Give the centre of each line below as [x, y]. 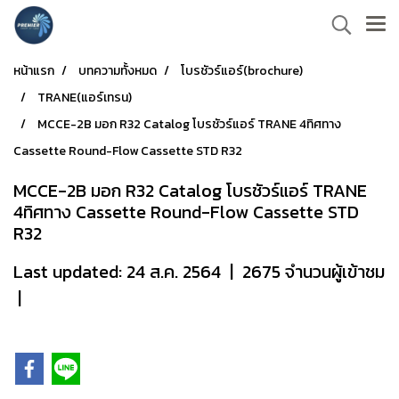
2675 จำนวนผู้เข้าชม [313, 272]
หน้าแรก [34, 71]
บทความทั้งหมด [118, 71]
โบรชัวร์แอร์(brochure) [242, 71]
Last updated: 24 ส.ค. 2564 [117, 272]
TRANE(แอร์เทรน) [85, 98]
